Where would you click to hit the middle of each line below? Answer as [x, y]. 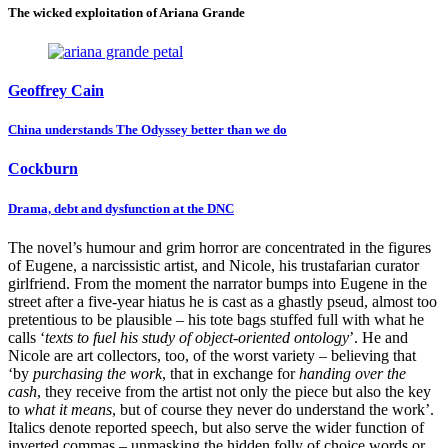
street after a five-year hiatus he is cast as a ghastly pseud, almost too [222, 301]
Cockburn [43, 169]
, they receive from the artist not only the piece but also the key [234, 391]
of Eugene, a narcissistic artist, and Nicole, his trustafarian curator [213, 265]
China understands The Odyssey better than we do [147, 130]
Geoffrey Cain [56, 90]
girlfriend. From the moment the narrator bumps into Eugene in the [217, 283]
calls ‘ [26, 337]
